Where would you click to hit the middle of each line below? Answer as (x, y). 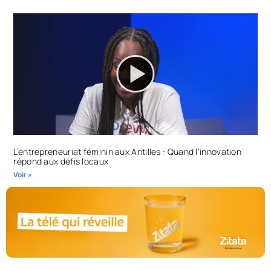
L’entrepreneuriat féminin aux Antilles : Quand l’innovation (128, 152)
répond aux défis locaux (61, 162)
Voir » (23, 175)
